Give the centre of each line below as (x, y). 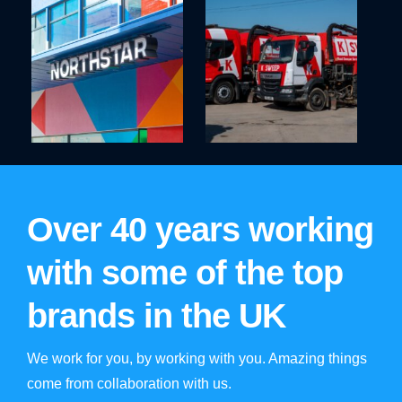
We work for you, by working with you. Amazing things (197, 358)
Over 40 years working (200, 230)
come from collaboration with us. (129, 384)
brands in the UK (156, 316)
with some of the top (185, 273)
